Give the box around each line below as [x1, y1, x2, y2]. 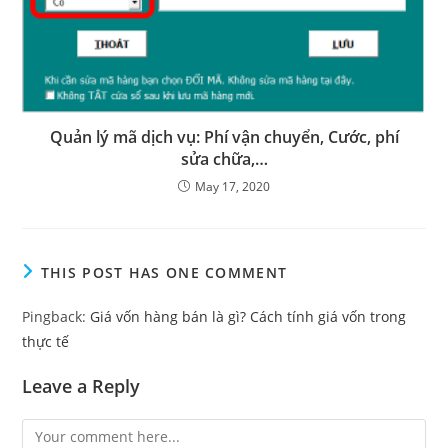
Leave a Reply [22, 373, 141, 398]
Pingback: [22, 306, 91, 326]
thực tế [22, 331, 70, 351]
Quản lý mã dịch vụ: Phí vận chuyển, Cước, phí [49, 125, 399, 148]
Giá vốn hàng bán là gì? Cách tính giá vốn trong [90, 306, 407, 326]
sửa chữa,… [180, 147, 268, 170]
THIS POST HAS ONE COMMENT [40, 262, 288, 282]
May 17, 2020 [195, 177, 270, 195]
